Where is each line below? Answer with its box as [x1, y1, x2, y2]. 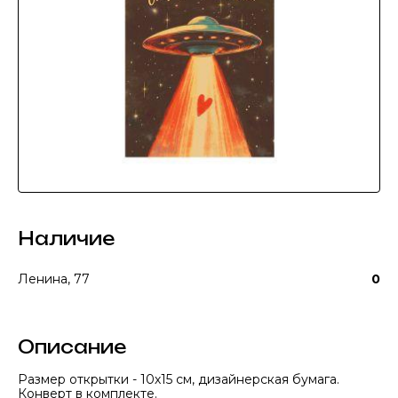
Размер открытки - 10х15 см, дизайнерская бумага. [18, 371, 339, 387]
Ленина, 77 [18, 271, 90, 287]
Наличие [18, 227, 115, 250]
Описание [18, 336, 126, 358]
